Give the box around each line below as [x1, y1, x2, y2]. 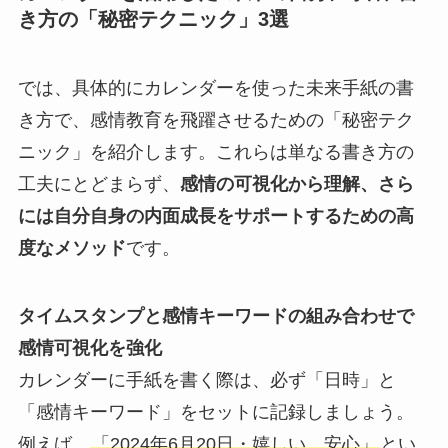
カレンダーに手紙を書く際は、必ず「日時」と [17, 370, 396, 391]
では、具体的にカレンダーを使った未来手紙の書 [17, 78, 414, 99]
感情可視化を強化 [17, 338, 162, 359]
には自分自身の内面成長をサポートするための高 [17, 206, 414, 227]
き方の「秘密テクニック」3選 [17, 8, 289, 31]
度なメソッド [17, 238, 126, 259]
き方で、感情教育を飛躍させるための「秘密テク [17, 110, 414, 131]
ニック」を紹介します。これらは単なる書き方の [17, 142, 414, 163]
